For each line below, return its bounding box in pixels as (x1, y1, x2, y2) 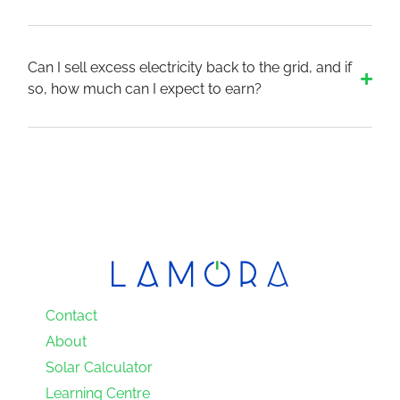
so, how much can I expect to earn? (28, 80, 262, 98)
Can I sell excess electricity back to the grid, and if (28, 59, 353, 77)
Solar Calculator (46, 359, 154, 377)
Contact (46, 307, 98, 325)
